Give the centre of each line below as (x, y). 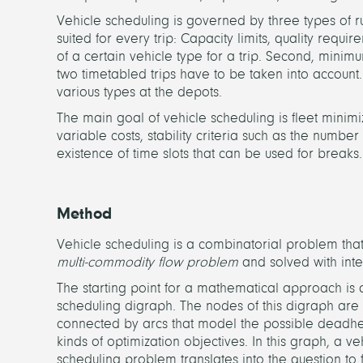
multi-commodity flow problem (147, 262)
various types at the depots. (139, 92)
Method (84, 214)
